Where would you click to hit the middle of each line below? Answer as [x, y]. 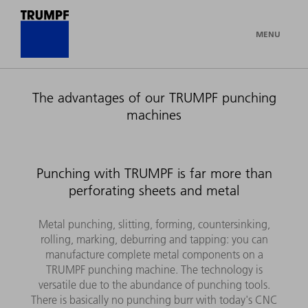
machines [154, 115]
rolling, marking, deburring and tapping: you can [154, 239]
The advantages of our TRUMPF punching [154, 98]
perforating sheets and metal [154, 190]
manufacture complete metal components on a [154, 254]
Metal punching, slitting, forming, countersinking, [154, 224]
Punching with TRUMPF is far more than [154, 173]
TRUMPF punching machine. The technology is [154, 269]
